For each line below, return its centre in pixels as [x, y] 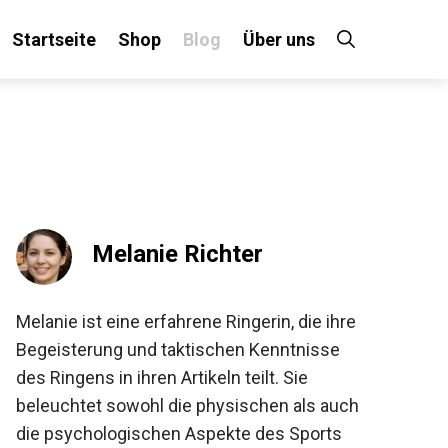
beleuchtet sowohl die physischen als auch [177, 405]
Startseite [46, 39]
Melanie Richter [167, 254]
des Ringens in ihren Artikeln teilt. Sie [151, 377]
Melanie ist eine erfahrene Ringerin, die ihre [175, 321]
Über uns [271, 39]
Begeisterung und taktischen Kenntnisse [167, 349]
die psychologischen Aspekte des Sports [168, 433]
